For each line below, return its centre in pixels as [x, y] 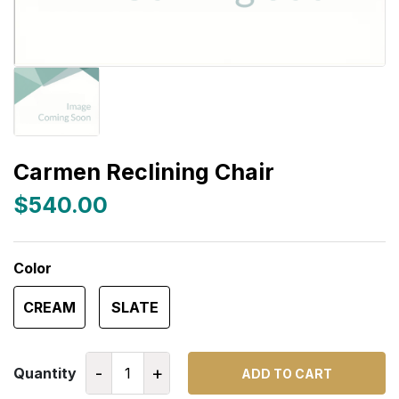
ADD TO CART [287, 373]
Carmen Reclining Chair [144, 172]
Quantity [45, 374]
